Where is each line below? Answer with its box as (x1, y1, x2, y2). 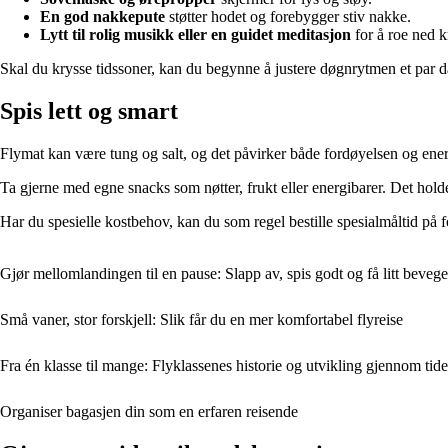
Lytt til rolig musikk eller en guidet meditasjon (40, 26, 351, 44)
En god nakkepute (40, 8, 165, 26)
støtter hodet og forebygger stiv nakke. (165, 8, 411, 26)
